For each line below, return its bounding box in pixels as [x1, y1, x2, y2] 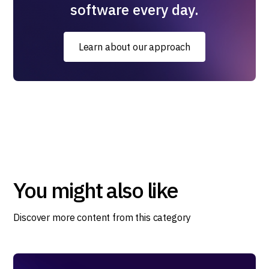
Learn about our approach [78, 41, 191, 53]
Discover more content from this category [13, 211, 191, 223]
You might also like [13, 176, 178, 204]
